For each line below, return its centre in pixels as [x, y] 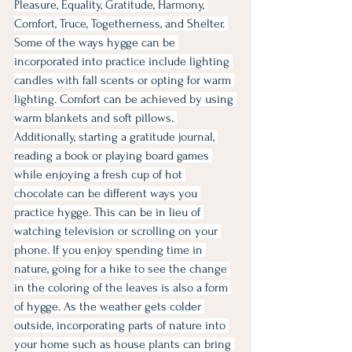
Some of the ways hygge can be [96, 42]
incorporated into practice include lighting [123, 61]
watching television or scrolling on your [117, 231]
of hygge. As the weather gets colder [109, 306]
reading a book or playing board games [113, 156]
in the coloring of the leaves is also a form [123, 288]
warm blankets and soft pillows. [95, 118]
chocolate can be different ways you [107, 193]
